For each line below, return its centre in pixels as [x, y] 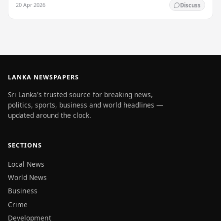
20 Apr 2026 [31, 5]
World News [27, 178]
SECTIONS [25, 146]
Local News [26, 164]
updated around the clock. [50, 115]
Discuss [190, 5]
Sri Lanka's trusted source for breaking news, [80, 94]
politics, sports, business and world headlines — [86, 105]
